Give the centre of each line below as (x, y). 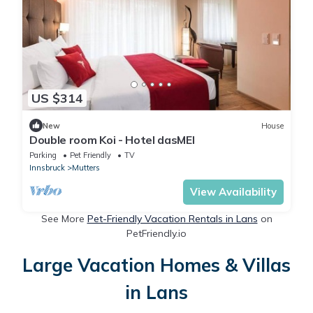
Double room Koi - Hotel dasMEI (112, 140)
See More (64, 219)
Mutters (86, 168)
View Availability (233, 192)
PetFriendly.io (156, 234)
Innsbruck (47, 168)
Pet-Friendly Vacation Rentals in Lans (172, 219)
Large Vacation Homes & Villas (156, 265)
